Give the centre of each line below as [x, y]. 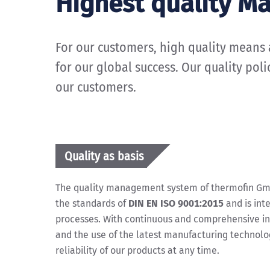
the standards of [92, 203]
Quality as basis [104, 156]
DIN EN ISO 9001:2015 [176, 203]
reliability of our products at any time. [137, 250]
